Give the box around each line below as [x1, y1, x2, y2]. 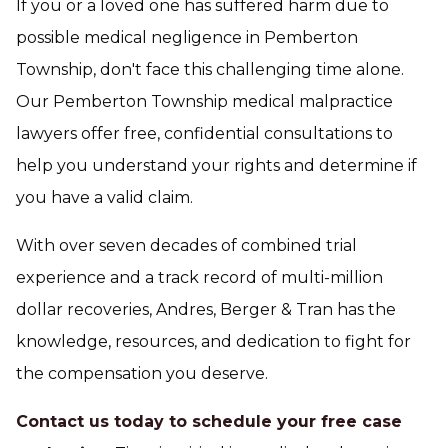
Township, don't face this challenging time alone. [16, 60, 404, 79]
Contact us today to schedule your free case [16, 412, 402, 431]
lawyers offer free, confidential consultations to [16, 124, 393, 143]
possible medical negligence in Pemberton [16, 28, 358, 47]
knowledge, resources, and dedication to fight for [16, 332, 411, 351]
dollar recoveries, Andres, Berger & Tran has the [16, 300, 396, 319]
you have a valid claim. [16, 188, 193, 207]
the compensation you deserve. [16, 364, 268, 383]
